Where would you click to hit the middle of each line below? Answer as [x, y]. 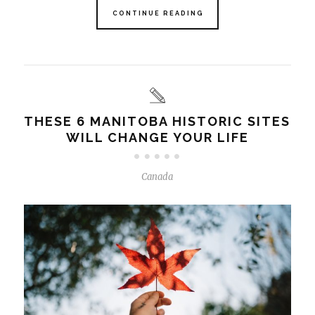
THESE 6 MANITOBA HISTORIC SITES [157, 121]
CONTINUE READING [158, 13]
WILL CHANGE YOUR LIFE [157, 137]
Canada [157, 176]
